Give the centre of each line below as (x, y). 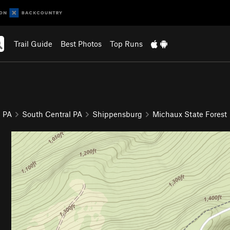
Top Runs (126, 44)
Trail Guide (33, 44)
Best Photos (81, 44)
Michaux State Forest (190, 114)
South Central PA (52, 114)
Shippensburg (117, 114)
